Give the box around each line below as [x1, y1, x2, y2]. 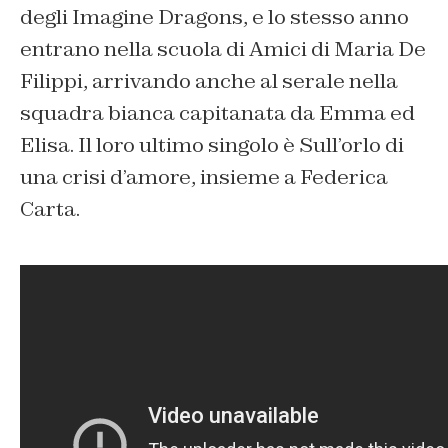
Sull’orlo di [299, 131, 404, 158]
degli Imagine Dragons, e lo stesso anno [20, 3, 409, 30]
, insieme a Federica [191, 163, 388, 190]
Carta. [20, 195, 80, 222]
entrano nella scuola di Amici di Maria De [20, 35, 426, 62]
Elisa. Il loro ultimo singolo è [20, 131, 299, 158]
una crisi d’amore [20, 163, 191, 190]
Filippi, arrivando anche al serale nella [20, 67, 398, 94]
